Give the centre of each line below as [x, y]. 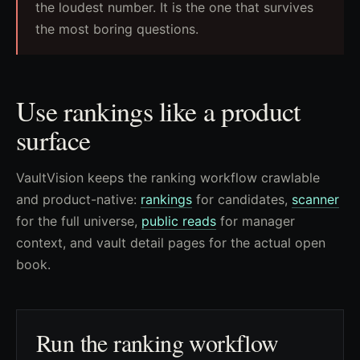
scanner [315, 199]
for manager [256, 221]
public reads [179, 221]
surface [53, 140]
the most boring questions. [117, 29]
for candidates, [242, 199]
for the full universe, [79, 221]
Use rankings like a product [158, 111]
